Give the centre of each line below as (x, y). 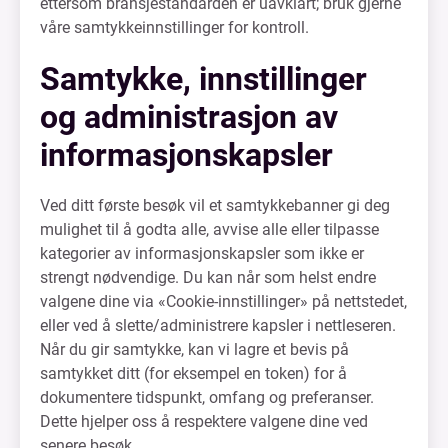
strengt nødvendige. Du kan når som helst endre (208, 277)
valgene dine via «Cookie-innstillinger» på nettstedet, (223, 301)
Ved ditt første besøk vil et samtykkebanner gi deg (215, 205)
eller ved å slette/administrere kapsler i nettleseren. (218, 325)
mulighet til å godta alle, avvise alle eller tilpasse (209, 229)
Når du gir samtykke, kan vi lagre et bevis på (194, 349)
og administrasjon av (189, 117)
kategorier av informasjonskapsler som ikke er (202, 253)
